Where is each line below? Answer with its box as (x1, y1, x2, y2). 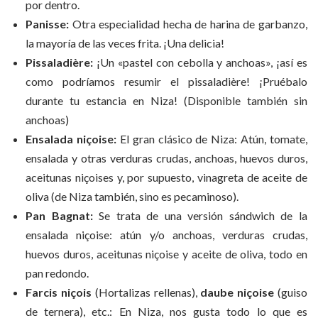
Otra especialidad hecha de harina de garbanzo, (69, 16, 307, 31)
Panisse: (26, 16, 69, 31)
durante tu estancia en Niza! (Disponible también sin (26, 93, 307, 107)
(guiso (274, 285, 308, 299)
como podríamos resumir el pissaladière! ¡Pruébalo (26, 74, 307, 88)
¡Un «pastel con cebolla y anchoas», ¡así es (93, 55, 307, 69)
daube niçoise (200, 285, 275, 299)
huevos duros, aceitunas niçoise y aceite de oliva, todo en (26, 246, 307, 261)
